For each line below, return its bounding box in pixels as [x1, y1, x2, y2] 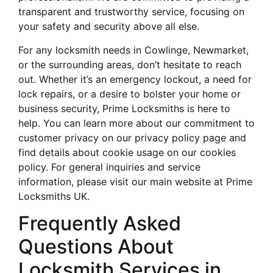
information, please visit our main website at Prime [18, 175, 252, 188]
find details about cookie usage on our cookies [18, 146, 236, 158]
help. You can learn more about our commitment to [18, 116, 255, 129]
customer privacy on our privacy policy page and [18, 131, 246, 144]
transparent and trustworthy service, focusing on [18, 5, 244, 18]
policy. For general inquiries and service [18, 160, 200, 173]
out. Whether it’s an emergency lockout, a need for [18, 73, 252, 85]
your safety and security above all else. [18, 20, 199, 33]
